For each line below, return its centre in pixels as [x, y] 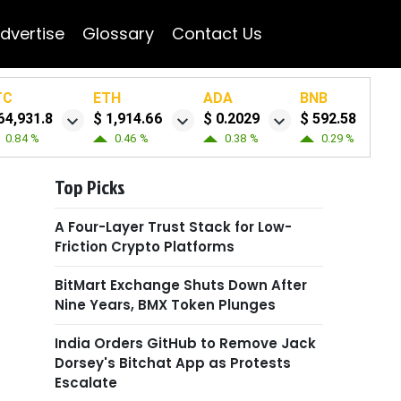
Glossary [118, 34]
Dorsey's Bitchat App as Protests [173, 363]
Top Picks [90, 187]
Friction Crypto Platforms [145, 247]
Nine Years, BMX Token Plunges [165, 305]
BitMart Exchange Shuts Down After [181, 285]
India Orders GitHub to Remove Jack [185, 343]
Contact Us [217, 34]
